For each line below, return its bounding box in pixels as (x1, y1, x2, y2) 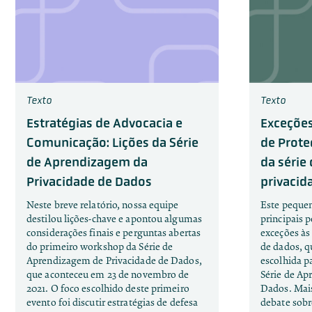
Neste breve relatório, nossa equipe (26, 198, 179, 211)
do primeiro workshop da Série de (26, 240, 173, 253)
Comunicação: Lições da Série (26, 134, 198, 150)
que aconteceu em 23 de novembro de (26, 268, 189, 281)
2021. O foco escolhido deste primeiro (26, 282, 189, 295)
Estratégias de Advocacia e (26, 115, 182, 131)
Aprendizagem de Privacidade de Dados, (26, 254, 202, 267)
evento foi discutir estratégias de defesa (26, 296, 198, 309)
